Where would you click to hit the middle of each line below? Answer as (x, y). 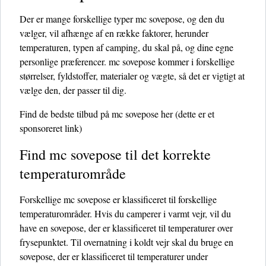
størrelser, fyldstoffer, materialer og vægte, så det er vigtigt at (132, 76)
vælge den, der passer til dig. (73, 90)
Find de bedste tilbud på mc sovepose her (96, 114)
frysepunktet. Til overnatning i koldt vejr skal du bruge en (126, 242)
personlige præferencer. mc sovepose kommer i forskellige (127, 61)
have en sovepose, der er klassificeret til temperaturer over (126, 228)
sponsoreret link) (51, 128)
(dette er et (194, 114)
